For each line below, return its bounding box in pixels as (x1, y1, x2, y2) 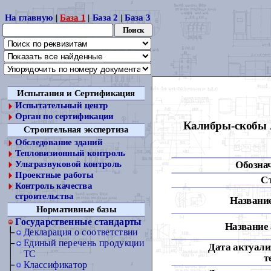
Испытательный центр (15, 100, 108, 111)
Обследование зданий (15, 137, 103, 148)
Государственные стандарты (15, 216, 142, 227)
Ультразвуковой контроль (15, 159, 122, 169)
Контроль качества (15, 181, 93, 191)
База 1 (60, 12, 86, 22)
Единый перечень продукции (23, 238, 145, 249)
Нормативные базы (36, 204, 117, 214)
